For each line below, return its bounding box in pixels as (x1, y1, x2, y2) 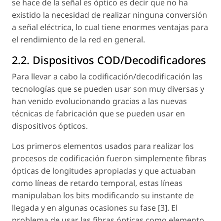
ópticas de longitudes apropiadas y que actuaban (12, 165, 196, 177)
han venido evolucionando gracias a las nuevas (12, 96, 187, 107)
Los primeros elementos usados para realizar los (12, 141, 194, 152)
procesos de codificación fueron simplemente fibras (12, 153, 207, 164)
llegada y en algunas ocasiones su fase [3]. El (12, 202, 178, 214)
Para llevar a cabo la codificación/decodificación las (12, 71, 203, 82)
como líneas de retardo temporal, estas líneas (12, 178, 183, 189)
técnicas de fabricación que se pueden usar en (12, 108, 185, 119)
